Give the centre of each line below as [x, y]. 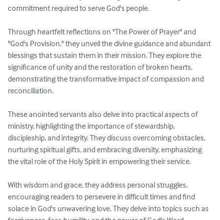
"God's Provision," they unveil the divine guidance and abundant [110, 43]
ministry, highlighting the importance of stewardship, [92, 126]
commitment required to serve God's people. [79, 8]
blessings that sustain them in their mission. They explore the [105, 55]
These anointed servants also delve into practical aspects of [104, 114]
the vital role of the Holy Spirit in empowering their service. [99, 161]
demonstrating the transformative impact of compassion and [107, 79]
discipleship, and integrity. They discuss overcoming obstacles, [107, 138]
